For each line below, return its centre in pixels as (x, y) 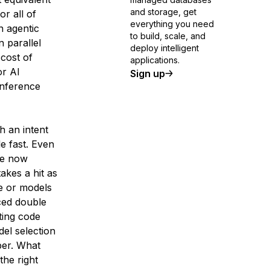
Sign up (148, 74)
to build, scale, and (168, 36)
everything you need (172, 24)
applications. (155, 60)
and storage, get (163, 12)
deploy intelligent (165, 48)
